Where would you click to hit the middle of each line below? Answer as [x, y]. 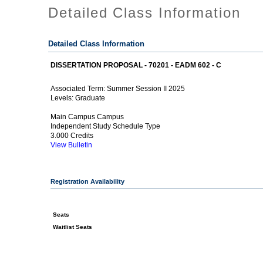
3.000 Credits [72, 136]
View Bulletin [72, 145]
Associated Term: [79, 89]
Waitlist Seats [73, 227]
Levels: [63, 98]
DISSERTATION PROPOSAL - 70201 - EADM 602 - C [136, 65]
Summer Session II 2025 [146, 89]
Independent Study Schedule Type [106, 126]
